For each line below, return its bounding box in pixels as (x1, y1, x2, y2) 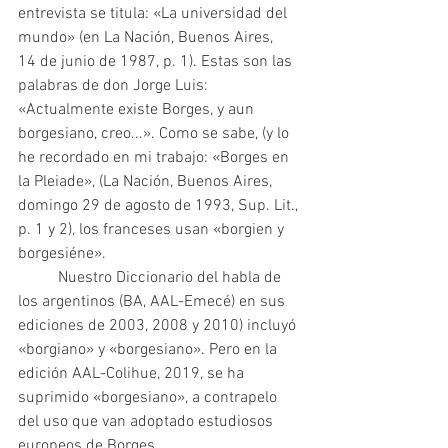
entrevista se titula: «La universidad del (18, 4, 291, 25)
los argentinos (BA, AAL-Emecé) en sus (18, 292, 289, 313)
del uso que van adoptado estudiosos (18, 412, 277, 433)
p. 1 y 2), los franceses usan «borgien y (18, 220, 288, 241)
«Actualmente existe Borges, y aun (18, 100, 258, 121)
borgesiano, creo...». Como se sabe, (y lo (18, 124, 293, 145)
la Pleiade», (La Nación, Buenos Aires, (18, 172, 276, 193)
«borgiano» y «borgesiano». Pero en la (18, 340, 281, 361)
